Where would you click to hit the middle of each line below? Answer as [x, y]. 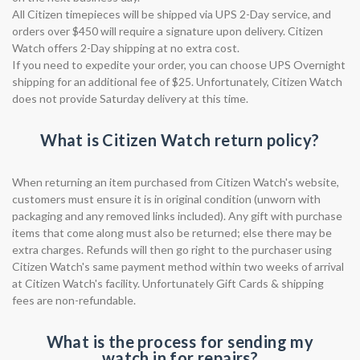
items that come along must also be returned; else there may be [172, 233]
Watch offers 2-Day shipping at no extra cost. [126, 48]
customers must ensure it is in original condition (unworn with [166, 199]
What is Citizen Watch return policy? [180, 140]
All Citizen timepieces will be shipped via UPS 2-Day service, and [172, 14]
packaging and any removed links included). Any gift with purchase [177, 216]
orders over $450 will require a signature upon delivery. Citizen [168, 31]
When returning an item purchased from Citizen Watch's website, [176, 182]
